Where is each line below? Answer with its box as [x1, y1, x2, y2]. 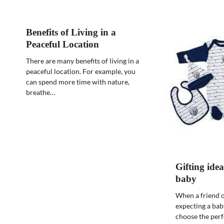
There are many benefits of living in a [26, 56, 139, 65]
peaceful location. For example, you [26, 67, 135, 76]
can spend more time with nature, [26, 77, 129, 86]
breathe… [26, 88, 55, 97]
